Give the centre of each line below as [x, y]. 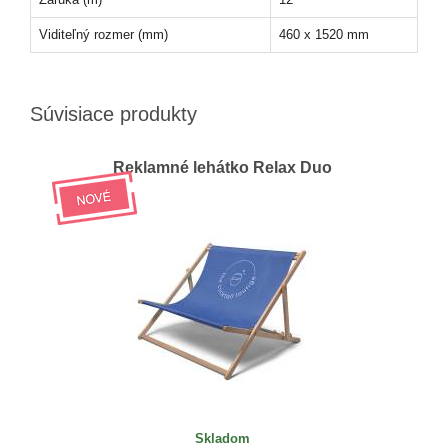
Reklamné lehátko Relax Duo [222, 168]
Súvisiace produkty [113, 114]
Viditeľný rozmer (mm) [103, 35]
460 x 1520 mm [324, 35]
